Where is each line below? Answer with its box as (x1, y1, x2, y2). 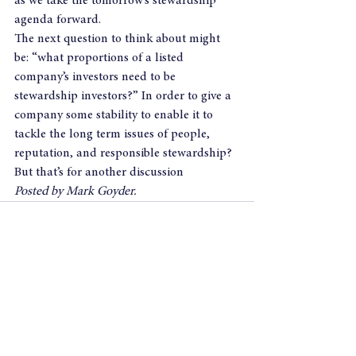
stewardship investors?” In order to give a (14, 90, 234, 103)
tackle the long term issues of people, (14, 128, 213, 141)
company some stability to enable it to (14, 109, 216, 122)
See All (222, 281, 254, 292)
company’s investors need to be (14, 71, 179, 83)
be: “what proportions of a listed (14, 52, 187, 64)
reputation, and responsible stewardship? (14, 147, 232, 160)
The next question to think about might (14, 33, 223, 45)
